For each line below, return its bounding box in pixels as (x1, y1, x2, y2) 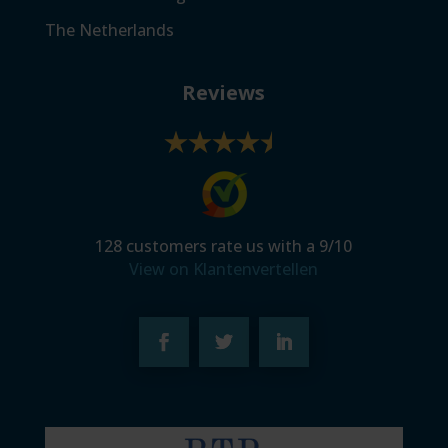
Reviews (182, 79, 266, 107)
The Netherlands (44, 19, 174, 42)
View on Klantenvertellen (129, 258, 319, 281)
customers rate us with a (122, 235, 320, 258)
